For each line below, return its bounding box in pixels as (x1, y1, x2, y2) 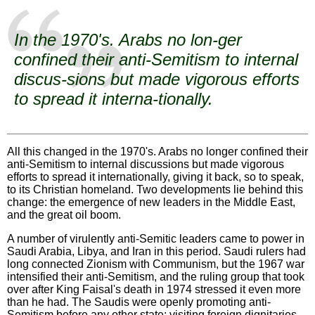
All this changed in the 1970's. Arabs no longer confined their (7, 145, 308, 157)
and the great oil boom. (7, 208, 121, 221)
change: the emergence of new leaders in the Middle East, (7, 195, 295, 208)
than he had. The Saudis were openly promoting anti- (7, 295, 271, 308)
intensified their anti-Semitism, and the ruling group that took (7, 270, 304, 283)
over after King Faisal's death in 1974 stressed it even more (7, 283, 301, 295)
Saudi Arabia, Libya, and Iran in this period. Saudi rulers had (7, 245, 306, 257)
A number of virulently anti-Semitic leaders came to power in (7, 232, 304, 245)
